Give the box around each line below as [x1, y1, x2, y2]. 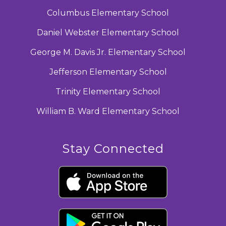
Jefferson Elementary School [49, 67, 167, 77]
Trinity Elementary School [55, 86, 160, 96]
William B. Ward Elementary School [36, 106, 180, 116]
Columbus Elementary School [47, 8, 169, 18]
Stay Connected [62, 141, 164, 156]
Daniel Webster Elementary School [37, 27, 179, 37]
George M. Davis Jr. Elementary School [30, 47, 186, 57]
